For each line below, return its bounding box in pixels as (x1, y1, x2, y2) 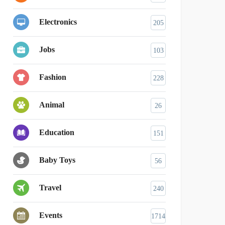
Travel (39, 183, 61, 192)
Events (39, 211, 62, 220)
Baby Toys (39, 156, 75, 165)
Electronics (39, 18, 77, 27)
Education (39, 128, 74, 137)
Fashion (39, 73, 66, 82)
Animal (39, 100, 64, 109)
